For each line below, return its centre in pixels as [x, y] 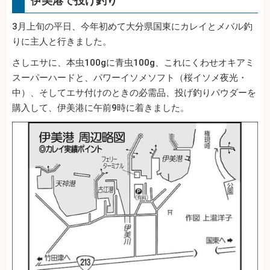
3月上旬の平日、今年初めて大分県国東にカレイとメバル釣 [132, 27]
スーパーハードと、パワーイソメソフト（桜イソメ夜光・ [130, 78]
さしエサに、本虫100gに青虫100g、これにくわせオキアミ [133, 63]
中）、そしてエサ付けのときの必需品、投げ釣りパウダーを [134, 93]
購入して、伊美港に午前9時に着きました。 [101, 108]
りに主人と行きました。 [62, 42]
